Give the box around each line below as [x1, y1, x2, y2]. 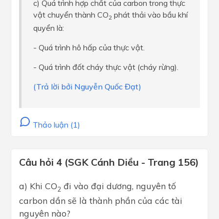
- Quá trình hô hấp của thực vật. [33, 43, 145, 53]
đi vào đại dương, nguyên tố [61, 180, 176, 192]
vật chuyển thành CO [33, 10, 109, 20]
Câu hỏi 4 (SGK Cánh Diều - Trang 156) [19, 156, 199, 169]
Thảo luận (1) [31, 120, 80, 130]
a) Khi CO [19, 180, 57, 192]
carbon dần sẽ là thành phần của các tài [19, 195, 182, 206]
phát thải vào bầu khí [112, 10, 188, 20]
